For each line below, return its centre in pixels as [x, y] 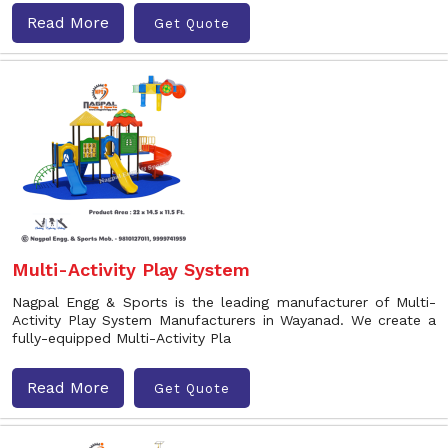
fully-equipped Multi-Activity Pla [121, 338]
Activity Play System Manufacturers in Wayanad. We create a [224, 320]
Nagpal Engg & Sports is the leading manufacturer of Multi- [224, 302]
